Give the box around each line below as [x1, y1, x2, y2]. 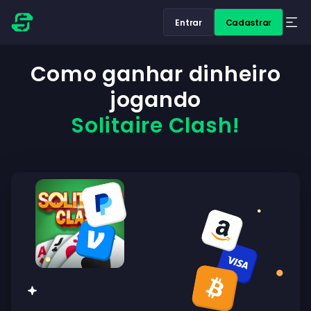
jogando [109, 85, 202, 115]
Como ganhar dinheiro [30, 60, 281, 89]
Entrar [175, 16, 202, 28]
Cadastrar [225, 16, 271, 28]
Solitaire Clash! [71, 111, 240, 140]
